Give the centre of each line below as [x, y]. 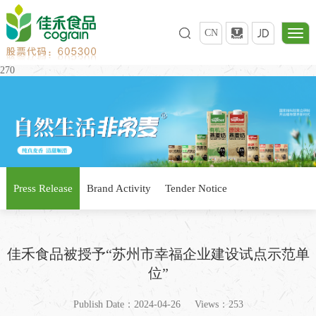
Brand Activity [119, 188]
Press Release [43, 188]
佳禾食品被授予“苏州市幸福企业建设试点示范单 [158, 254]
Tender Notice [196, 188]
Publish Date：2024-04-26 [127, 304]
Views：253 [219, 304]
